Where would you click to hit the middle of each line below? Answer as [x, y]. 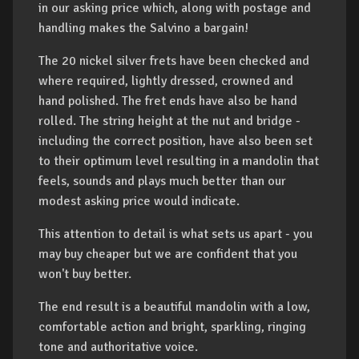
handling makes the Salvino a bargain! [143, 28]
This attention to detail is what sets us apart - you [175, 234]
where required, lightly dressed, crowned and [166, 81]
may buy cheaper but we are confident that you [168, 254]
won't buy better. [85, 274]
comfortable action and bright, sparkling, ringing [172, 327]
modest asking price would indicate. [139, 202]
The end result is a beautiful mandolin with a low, [174, 307]
